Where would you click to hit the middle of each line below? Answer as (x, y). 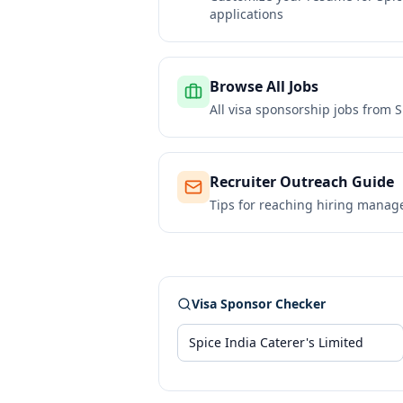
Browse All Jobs (264, 86)
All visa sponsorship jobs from (302, 109)
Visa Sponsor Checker (259, 304)
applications (246, 14)
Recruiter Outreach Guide (302, 182)
